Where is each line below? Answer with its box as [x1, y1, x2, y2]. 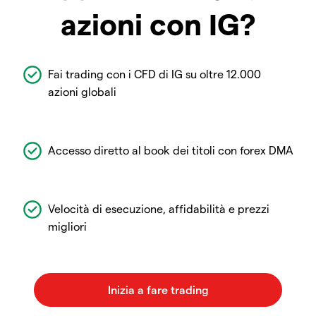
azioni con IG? [60, 6, 256, 42]
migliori [48, 219, 87, 233]
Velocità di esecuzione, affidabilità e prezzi [48, 202, 269, 216]
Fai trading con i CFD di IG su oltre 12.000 [48, 67, 261, 81]
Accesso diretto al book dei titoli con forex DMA [48, 143, 293, 157]
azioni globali [48, 85, 116, 99]
